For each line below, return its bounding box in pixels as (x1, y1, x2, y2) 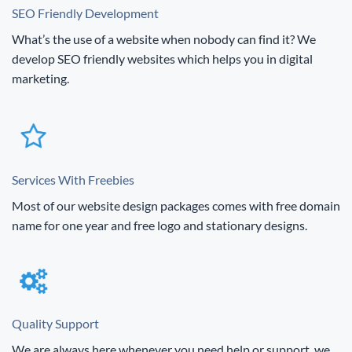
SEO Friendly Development (12, 5, 159, 21)
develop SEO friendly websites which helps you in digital (12, 51, 313, 67)
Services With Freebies (12, 172, 134, 188)
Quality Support (12, 316, 99, 332)
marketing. (12, 71, 69, 86)
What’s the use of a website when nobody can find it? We (12, 31, 316, 47)
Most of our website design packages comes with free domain (12, 198, 340, 214)
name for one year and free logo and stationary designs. (12, 218, 307, 233)
